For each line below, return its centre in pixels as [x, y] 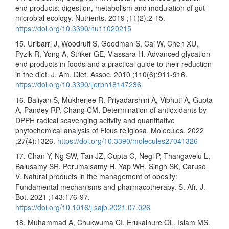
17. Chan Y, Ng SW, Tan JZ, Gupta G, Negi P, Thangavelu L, [113, 156]
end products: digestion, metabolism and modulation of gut [110, 7]
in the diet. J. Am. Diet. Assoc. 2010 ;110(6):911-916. [101, 74]
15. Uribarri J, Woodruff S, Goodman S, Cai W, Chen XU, [107, 43]
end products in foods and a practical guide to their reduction [113, 64]
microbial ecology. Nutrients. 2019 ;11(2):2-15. [90, 18]
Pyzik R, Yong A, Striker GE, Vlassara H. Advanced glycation [113, 53]
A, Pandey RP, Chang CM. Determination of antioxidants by [111, 110]
